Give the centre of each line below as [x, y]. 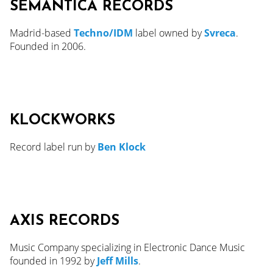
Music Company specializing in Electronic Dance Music [127, 247]
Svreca [220, 33]
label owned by [170, 33]
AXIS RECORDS [65, 221]
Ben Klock [122, 147]
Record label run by [54, 147]
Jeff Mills [118, 261]
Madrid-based [42, 33]
